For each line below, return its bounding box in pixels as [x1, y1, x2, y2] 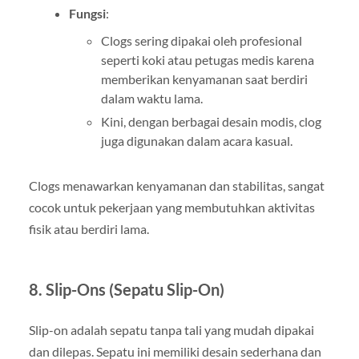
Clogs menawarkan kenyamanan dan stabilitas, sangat [28, 177, 325, 193]
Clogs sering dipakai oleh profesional [100, 32, 302, 48]
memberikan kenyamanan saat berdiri [100, 71, 308, 87]
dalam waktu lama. [100, 90, 203, 106]
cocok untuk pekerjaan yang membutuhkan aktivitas [28, 199, 315, 215]
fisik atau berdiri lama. [28, 220, 149, 236]
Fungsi [68, 5, 106, 21]
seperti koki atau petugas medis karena [100, 51, 314, 67]
